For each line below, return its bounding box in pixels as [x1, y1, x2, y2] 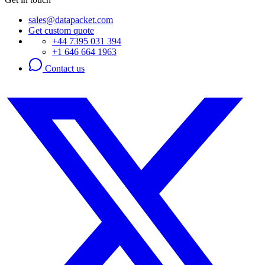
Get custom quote [28, 25, 94, 36]
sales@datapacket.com [28, 15, 113, 25]
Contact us [43, 63, 85, 74]
